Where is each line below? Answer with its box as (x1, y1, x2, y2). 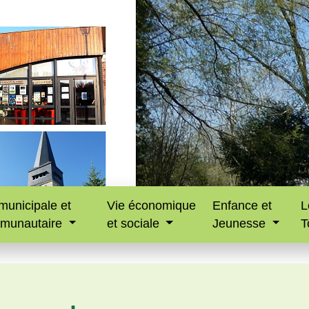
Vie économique (106, 199, 196, 212)
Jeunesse (212, 217, 270, 230)
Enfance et (212, 199, 272, 212)
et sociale (106, 217, 163, 230)
